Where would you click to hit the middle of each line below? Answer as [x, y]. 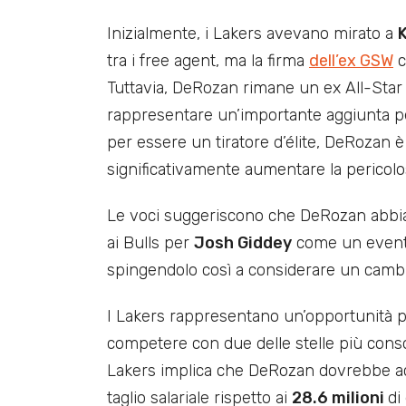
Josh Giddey [243, 243]
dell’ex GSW [351, 61]
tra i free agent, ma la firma [208, 61]
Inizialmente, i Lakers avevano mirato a [252, 34]
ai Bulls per [150, 243]
